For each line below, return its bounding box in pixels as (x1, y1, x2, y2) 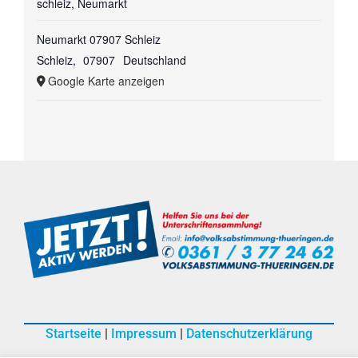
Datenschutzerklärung (186, 325, 312, 341)
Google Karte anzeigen (47, 73, 165, 89)
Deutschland (122, 52, 186, 69)
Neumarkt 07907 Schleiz (36, 31, 161, 48)
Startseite (46, 325, 101, 341)
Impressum (111, 325, 177, 341)
